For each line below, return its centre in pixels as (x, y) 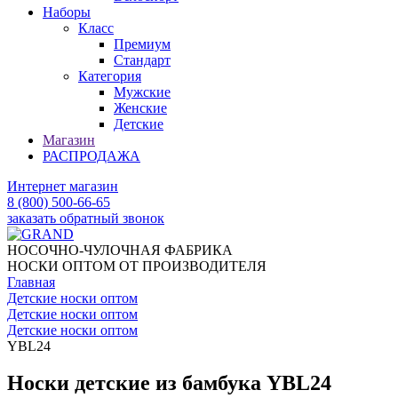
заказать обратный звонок (86, 218)
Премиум (142, 44)
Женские (140, 107)
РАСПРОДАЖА (92, 155)
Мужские (142, 92)
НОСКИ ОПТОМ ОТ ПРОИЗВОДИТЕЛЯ (137, 266)
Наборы (67, 12)
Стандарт (142, 60)
